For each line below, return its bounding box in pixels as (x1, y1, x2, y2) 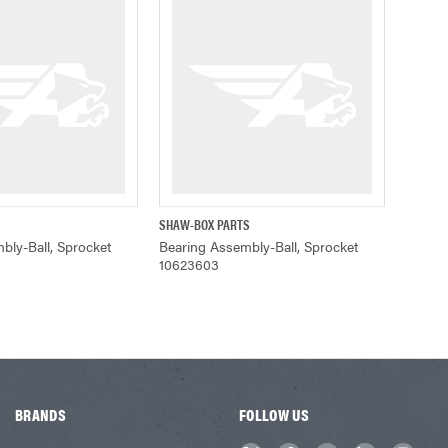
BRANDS (15, 402, 66, 426)
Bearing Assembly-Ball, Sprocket (159, 235, 358, 256)
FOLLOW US (239, 402, 309, 426)
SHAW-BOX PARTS (159, 213, 250, 234)
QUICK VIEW (239, 214, 295, 234)
